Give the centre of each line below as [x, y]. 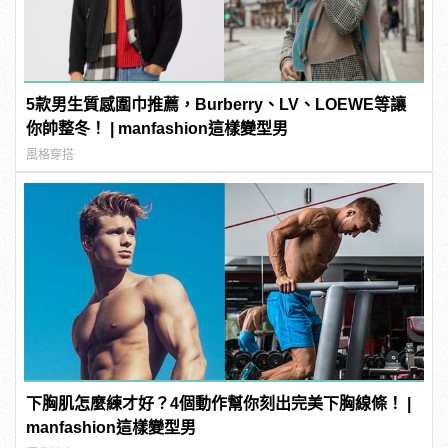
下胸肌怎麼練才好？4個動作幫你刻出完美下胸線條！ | [219, 404]
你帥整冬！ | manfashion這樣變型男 [157, 128]
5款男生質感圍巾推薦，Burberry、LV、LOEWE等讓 [216, 104]
